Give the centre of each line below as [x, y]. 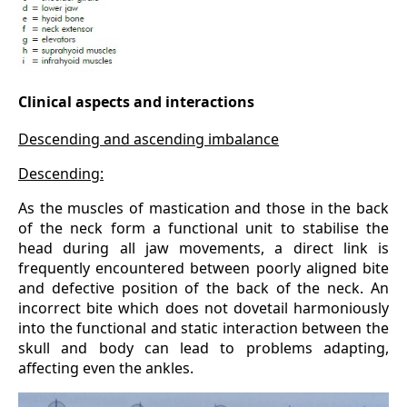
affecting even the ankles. [106, 368]
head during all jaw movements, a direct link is [203, 248]
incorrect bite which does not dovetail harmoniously [203, 308]
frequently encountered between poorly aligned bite [203, 268]
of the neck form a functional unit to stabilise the [203, 228]
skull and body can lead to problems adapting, [203, 348]
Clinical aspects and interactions [136, 102]
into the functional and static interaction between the [203, 328]
